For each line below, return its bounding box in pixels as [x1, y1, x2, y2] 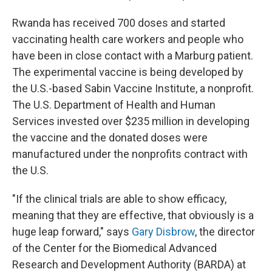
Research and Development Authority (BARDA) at [12, 258, 246, 271]
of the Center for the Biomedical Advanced [12, 242, 217, 254]
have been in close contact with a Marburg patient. [12, 49, 253, 62]
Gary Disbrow [132, 225, 195, 238]
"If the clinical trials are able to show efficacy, [12, 192, 226, 205]
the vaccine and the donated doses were [12, 131, 208, 144]
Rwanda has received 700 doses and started [12, 16, 225, 29]
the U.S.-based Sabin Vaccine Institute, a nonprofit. [12, 82, 254, 95]
